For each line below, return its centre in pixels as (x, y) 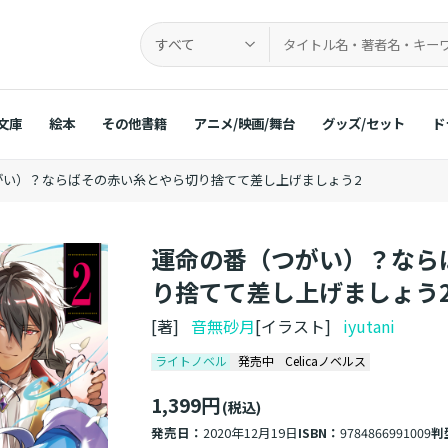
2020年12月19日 (251, 433)
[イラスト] (299, 326)
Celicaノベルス (326, 361)
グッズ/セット (363, 122)
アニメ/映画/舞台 (244, 122)
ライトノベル (191, 361)
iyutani (369, 326)
